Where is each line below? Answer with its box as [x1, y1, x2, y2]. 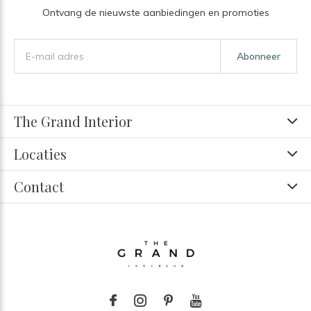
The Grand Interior [14, 111, 132, 131]
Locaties [14, 144, 67, 163]
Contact [14, 176, 64, 196]
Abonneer [236, 49, 280, 62]
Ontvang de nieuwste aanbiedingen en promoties [42, 6, 269, 19]
